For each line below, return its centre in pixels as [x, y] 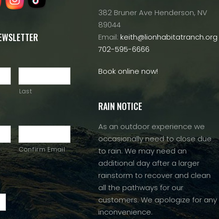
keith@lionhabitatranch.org [169, 37]
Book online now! [128, 71]
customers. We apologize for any [158, 200]
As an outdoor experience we [152, 126]
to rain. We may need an [142, 151]
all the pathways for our [141, 187]
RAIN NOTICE [120, 106]
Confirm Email [42, 149]
